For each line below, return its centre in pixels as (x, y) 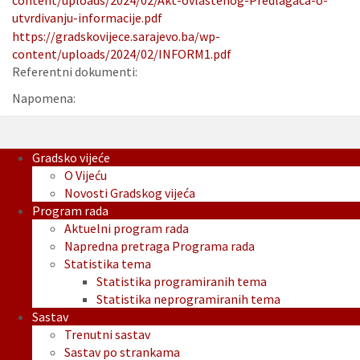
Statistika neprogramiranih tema (188, 299)
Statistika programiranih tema (182, 282)
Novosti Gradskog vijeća (130, 193)
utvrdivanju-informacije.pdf (87, 18)
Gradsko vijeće (71, 158)
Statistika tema (108, 264)
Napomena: (44, 98)
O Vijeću (86, 176)
